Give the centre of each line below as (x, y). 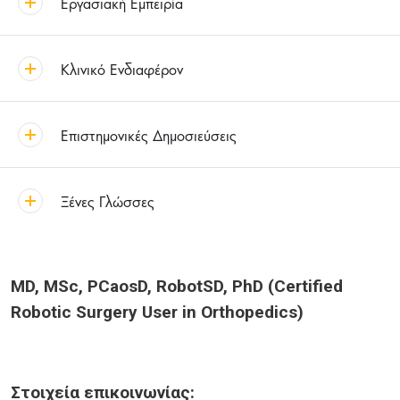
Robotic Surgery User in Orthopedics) (157, 312)
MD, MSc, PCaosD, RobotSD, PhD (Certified (177, 287)
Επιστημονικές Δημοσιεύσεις (149, 135)
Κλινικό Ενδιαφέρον (122, 69)
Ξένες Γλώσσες (108, 201)
